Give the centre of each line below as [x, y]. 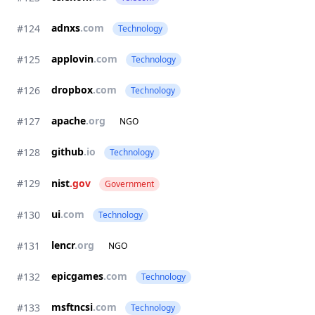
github [67, 152]
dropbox [72, 90]
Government [129, 184]
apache [69, 121]
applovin [72, 59]
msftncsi [72, 307]
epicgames [77, 276]
